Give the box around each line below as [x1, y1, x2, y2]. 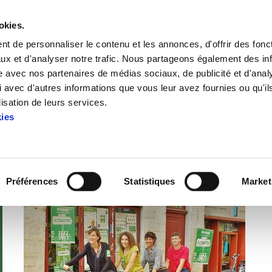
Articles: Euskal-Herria [28, 123, 244, 148]
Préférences [5, 176, 58, 186]
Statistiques [124, 176, 175, 186]
